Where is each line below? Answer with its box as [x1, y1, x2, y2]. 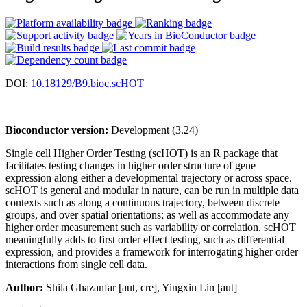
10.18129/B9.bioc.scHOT [31, 77, 144, 89]
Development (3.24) [108, 123, 198, 136]
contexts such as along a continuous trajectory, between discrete [5, 196, 280, 208]
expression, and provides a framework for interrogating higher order [5, 245, 298, 258]
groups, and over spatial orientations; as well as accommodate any [5, 208, 289, 221]
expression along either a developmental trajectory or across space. [5, 171, 292, 184]
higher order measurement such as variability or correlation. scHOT [5, 221, 296, 233]
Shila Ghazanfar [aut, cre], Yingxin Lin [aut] [43, 281, 237, 293]
